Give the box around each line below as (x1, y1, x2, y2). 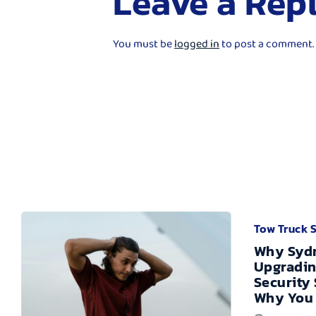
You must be (113, 35, 174, 51)
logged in (174, 35, 219, 51)
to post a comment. (219, 35, 314, 51)
